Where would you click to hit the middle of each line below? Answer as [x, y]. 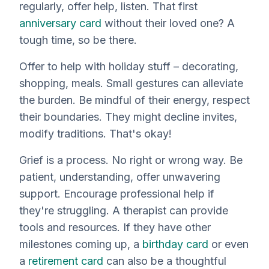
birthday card [175, 244]
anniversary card [60, 23]
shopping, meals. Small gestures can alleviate [131, 83]
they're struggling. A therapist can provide [124, 210]
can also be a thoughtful [165, 261]
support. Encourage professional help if [117, 194]
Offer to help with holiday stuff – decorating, [129, 66]
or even [228, 244]
